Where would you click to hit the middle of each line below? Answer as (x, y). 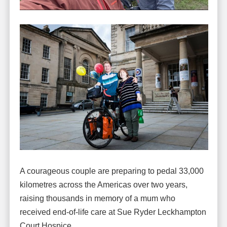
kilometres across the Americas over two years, (103, 185)
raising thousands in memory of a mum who (97, 199)
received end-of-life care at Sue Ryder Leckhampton (113, 212)
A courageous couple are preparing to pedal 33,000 (111, 171)
